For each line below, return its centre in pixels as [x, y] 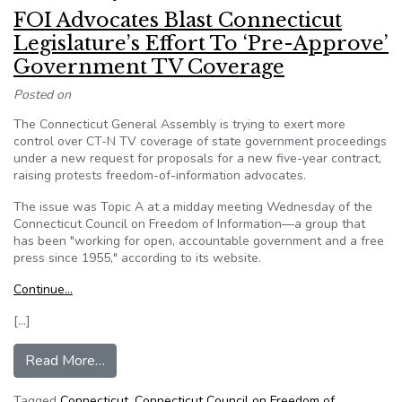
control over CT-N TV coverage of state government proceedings [200, 141]
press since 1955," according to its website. [137, 258]
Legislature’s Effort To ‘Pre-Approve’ [201, 44]
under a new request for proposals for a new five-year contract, [197, 158]
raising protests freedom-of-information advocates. [160, 175]
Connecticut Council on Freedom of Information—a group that [189, 224]
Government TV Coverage [149, 67]
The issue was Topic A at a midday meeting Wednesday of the [193, 207]
